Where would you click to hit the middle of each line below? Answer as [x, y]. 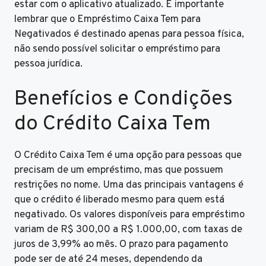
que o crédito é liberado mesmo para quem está [119, 200]
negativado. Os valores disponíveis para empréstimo [129, 215]
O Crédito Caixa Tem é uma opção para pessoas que [128, 156]
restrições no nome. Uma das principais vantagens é [129, 186]
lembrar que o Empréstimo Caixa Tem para [107, 19]
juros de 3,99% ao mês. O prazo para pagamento [121, 245]
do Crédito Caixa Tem [113, 124]
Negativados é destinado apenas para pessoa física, [129, 34]
